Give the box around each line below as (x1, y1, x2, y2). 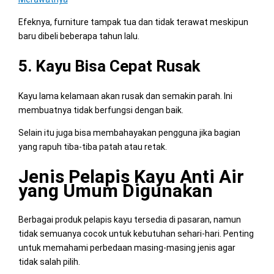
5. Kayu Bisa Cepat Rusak (18, 56, 200, 75)
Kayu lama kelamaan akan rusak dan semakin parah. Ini (18, 91, 232, 101)
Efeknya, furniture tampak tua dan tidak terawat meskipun (18, 17, 248, 27)
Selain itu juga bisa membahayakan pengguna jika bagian (18, 127, 240, 138)
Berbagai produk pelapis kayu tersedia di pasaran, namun (18, 214, 241, 224)
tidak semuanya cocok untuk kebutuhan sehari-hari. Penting (18, 228, 254, 239)
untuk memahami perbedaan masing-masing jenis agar (18, 242, 235, 253)
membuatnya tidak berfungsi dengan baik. (18, 105, 183, 115)
